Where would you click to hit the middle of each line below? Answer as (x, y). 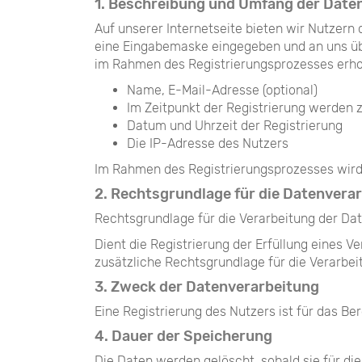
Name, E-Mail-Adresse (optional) (222, 90)
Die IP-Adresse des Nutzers (208, 143)
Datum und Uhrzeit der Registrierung (235, 126)
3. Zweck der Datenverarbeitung (207, 287)
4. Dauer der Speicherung (183, 336)
